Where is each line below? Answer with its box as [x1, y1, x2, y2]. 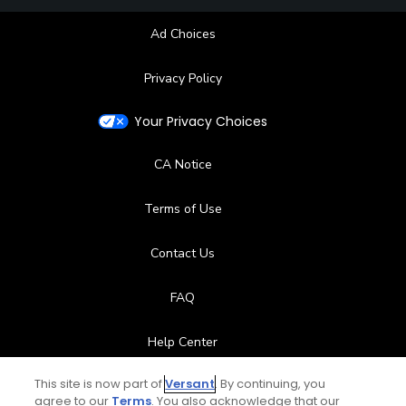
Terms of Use [143, 200, 222, 218]
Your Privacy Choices [134, 112, 267, 131]
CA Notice [153, 156, 212, 174]
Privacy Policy [143, 70, 222, 88]
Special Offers [140, 378, 225, 396]
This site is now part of [34, 375, 166, 392]
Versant [165, 375, 216, 392]
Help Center [148, 333, 217, 352]
